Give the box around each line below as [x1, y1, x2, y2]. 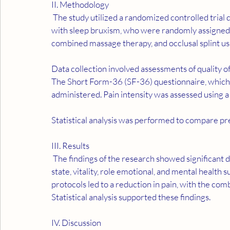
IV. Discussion [51, 217, 101, 228]
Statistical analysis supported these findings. [51, 191, 210, 202]
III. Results [51, 140, 89, 151]
